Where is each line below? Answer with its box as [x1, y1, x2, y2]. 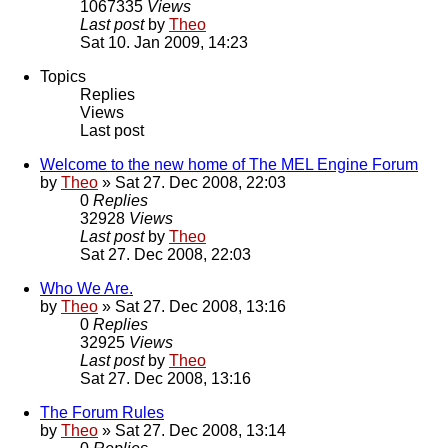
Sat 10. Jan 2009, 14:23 [80, 34, 248, 52]
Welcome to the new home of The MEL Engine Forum [40, 156, 418, 174]
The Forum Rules [40, 404, 164, 422]
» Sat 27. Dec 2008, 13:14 [98, 422, 286, 440]
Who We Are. [40, 280, 133, 298]
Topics [40, 68, 86, 86]
